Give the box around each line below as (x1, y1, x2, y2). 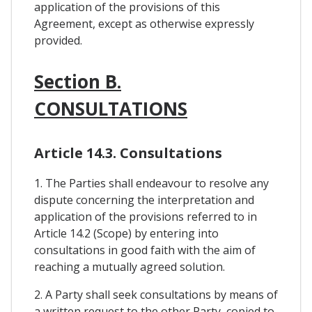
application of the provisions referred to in (34, 209, 257, 225)
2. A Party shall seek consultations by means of (34, 287, 278, 303)
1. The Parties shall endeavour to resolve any (34, 175, 269, 192)
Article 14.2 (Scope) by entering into (34, 226, 219, 242)
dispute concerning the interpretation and (34, 192, 254, 208)
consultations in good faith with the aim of (34, 242, 256, 258)
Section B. (34, 69, 121, 95)
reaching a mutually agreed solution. (34, 259, 225, 275)
